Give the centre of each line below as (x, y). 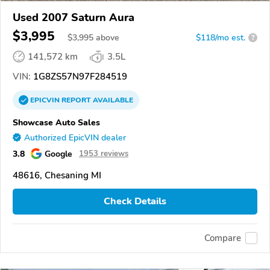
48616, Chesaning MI (57, 175)
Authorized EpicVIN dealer (75, 137)
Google (58, 153)
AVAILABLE (112, 100)
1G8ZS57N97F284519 (79, 76)
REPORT (76, 100)
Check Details (135, 202)
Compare (223, 238)
